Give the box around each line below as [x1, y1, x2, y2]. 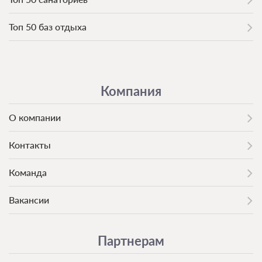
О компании [9, 111, 61, 123]
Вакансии [9, 194, 49, 205]
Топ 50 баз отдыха [9, 20, 87, 32]
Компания [101, 82, 161, 99]
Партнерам [98, 232, 164, 249]
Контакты [9, 139, 51, 150]
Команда [9, 166, 47, 178]
